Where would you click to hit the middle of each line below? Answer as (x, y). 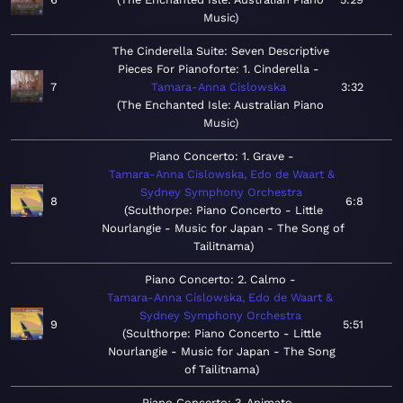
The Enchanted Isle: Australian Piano (222, 105)
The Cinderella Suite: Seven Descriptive (220, 51)
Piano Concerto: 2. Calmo (215, 280)
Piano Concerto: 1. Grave (216, 157)
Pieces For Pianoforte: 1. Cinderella (214, 69)
